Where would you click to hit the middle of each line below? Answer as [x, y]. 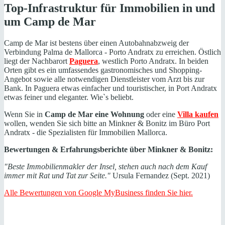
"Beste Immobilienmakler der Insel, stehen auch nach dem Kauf [105, 166]
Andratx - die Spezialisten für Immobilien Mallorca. [86, 132]
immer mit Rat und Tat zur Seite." [58, 175]
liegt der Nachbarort [37, 61]
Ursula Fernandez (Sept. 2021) [161, 175]
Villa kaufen [198, 114]
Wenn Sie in [24, 114]
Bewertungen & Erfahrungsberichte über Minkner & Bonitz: [108, 149]
